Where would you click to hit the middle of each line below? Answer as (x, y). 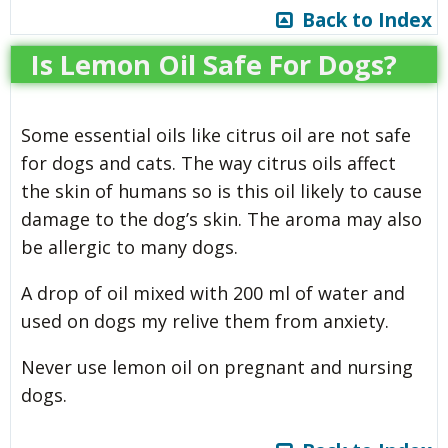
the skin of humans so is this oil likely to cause (221, 190)
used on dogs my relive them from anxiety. (205, 320)
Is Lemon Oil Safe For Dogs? (214, 64)
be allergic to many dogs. (129, 246)
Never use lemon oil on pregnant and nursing (217, 366)
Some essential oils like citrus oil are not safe (216, 134)
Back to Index (362, 19)
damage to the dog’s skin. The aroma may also (221, 218)
